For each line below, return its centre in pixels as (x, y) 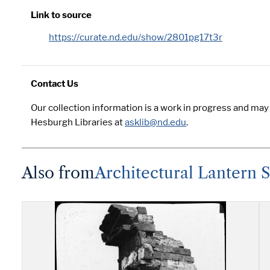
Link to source (61, 15)
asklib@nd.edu (155, 123)
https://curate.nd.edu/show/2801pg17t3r (136, 38)
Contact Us (55, 84)
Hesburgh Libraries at (78, 123)
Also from (58, 173)
